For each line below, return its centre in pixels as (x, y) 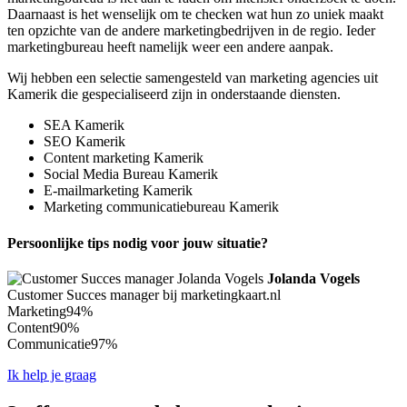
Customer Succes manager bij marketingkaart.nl (144, 294)
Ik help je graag (52, 374)
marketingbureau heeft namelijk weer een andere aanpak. (170, 47)
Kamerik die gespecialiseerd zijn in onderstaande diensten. (174, 94)
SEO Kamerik (84, 142)
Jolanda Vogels (313, 278)
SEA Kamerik (84, 125)
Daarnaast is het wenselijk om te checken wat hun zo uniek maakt (195, 15)
